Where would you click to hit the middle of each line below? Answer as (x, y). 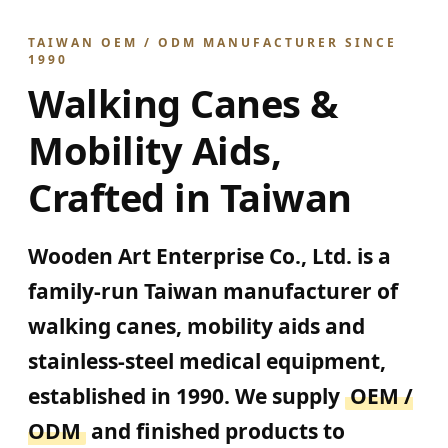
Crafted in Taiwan (190, 197)
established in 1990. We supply (186, 396)
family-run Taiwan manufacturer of (213, 291)
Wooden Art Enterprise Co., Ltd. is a (209, 256)
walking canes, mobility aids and (196, 326)
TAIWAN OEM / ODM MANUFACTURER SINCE (212, 42)
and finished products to (215, 431)
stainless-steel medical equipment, (207, 361)
